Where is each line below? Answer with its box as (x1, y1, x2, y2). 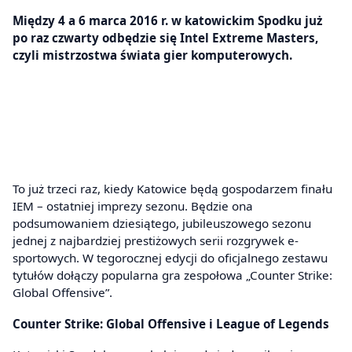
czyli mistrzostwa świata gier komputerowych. (13, 46, 292, 63)
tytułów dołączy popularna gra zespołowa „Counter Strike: (13, 267, 332, 284)
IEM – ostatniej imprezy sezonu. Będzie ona (13, 198, 253, 214)
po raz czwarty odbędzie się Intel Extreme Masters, (13, 29, 318, 46)
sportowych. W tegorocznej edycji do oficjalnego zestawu (13, 250, 328, 266)
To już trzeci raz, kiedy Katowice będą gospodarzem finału (13, 181, 332, 197)
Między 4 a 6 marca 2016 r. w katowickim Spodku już (13, 12, 322, 28)
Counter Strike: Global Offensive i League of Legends (13, 315, 329, 332)
